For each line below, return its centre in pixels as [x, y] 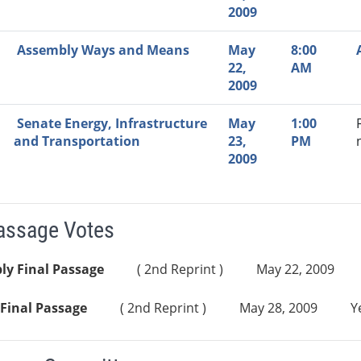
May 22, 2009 [295, 270]
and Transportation [77, 141]
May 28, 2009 [278, 308]
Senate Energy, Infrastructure [112, 124]
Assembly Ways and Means [103, 50]
